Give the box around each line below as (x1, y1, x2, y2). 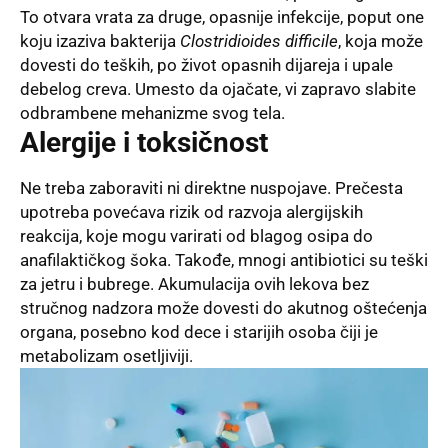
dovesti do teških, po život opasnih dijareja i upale (20, 54, 393, 75)
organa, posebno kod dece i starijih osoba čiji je (20, 322, 378, 343)
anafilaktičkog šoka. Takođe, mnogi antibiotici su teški (20, 250, 428, 271)
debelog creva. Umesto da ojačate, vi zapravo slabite (20, 78, 416, 99)
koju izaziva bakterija (20, 30, 180, 51)
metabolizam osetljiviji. (20, 346, 193, 367)
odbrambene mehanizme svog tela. (20, 102, 285, 123)
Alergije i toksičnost (20, 125, 268, 159)
